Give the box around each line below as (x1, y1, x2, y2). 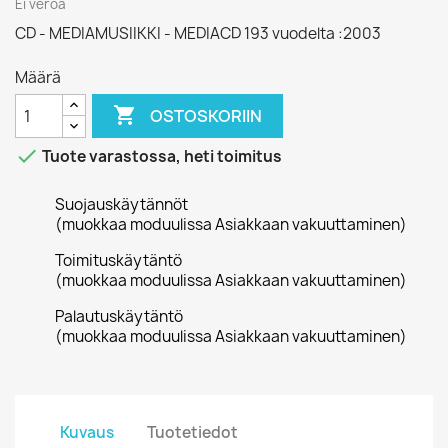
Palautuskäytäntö (55, 306, 183, 327)
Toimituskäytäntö (55, 250, 182, 271)
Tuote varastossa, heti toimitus (39, 146, 282, 168)
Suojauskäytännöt (55, 194, 188, 215)
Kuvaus (60, 421, 114, 443)
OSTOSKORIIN (150, 104, 263, 127)
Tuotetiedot (147, 421, 239, 443)
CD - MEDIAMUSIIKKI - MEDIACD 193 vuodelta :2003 (15, 23, 381, 44)
